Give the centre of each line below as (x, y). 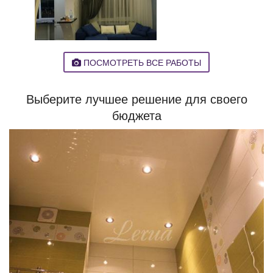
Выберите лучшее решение (104, 98)
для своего (214, 98)
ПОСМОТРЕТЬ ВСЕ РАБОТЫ (141, 62)
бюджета (136, 115)
